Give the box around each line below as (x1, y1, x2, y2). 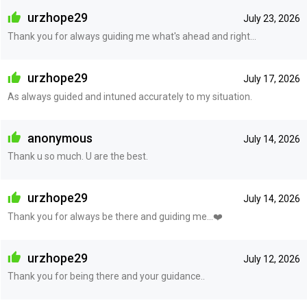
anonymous (24, 130, 93, 145)
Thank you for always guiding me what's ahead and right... (7, 31, 256, 42)
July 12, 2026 (243, 253, 300, 265)
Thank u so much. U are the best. (7, 151, 148, 162)
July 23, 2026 (243, 13, 300, 25)
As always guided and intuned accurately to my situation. (7, 90, 252, 102)
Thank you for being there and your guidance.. (7, 271, 205, 282)
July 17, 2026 (243, 73, 300, 85)
